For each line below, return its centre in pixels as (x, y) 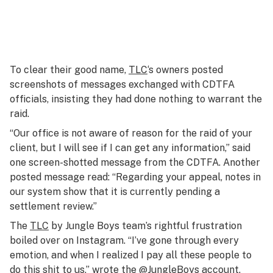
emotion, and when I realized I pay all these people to (131, 255)
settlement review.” (53, 206)
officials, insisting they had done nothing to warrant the (136, 99)
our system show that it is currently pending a (115, 192)
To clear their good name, (69, 70)
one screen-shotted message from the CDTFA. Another (135, 162)
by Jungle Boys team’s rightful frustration (145, 226)
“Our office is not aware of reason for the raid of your (131, 133)
